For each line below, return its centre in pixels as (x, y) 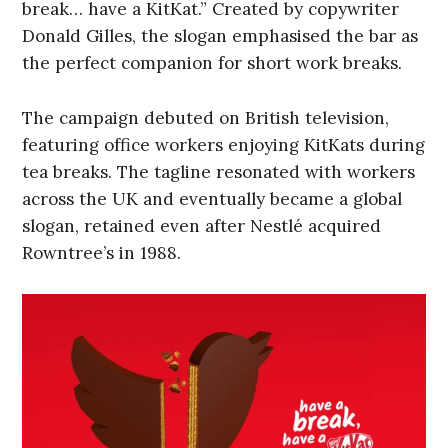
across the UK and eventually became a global (212, 198)
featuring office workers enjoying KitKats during (224, 144)
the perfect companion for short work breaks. (212, 63)
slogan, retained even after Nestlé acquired (202, 225)
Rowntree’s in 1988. (102, 252)
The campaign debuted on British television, (206, 117)
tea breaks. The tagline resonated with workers (219, 171)
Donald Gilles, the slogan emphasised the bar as (220, 36)
